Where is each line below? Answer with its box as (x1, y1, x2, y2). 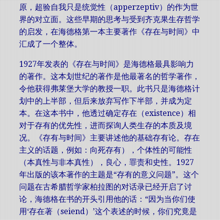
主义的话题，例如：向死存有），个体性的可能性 (19, 145, 192, 155)
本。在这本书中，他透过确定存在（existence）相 (19, 109, 196, 118)
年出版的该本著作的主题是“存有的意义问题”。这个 (19, 170, 199, 179)
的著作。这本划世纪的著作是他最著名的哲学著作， (19, 72, 200, 81)
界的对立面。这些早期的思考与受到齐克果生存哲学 (19, 15, 200, 24)
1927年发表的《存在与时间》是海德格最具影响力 (19, 59, 194, 69)
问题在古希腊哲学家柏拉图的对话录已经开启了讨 (19, 182, 192, 192)
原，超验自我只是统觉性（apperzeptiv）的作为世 (19, 2, 198, 12)
